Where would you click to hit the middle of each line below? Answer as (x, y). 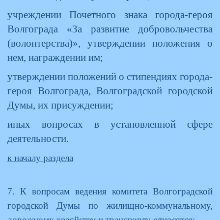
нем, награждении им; (55, 57)
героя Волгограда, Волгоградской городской (110, 91)
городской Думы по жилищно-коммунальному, (110, 206)
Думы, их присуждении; (60, 105)
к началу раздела (40, 158)
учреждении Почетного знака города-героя (110, 15)
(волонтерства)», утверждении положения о (110, 43)
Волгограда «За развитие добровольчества (110, 29)
